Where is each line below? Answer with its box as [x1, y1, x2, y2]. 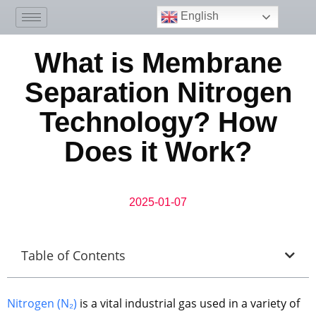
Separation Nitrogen [24, 76, 292, 108]
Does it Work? [64, 135, 252, 167]
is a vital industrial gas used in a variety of [77, 295, 300, 311]
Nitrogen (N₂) [7, 295, 77, 311]
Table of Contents [21, 246, 126, 264]
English [178, 10, 219, 23]
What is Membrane [34, 47, 282, 78]
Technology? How [39, 106, 277, 138]
